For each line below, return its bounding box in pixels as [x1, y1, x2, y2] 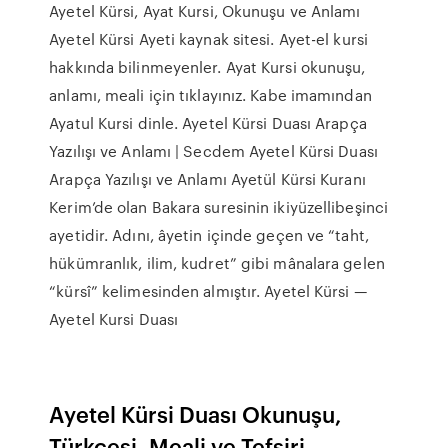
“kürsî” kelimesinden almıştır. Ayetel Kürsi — [49, 280, 367, 302]
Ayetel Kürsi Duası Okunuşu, [49, 398, 343, 429]
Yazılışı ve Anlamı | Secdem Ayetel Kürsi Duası [49, 140, 378, 162]
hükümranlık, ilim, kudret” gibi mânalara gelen [49, 252, 385, 274]
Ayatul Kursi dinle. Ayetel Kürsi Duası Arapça [49, 112, 367, 134]
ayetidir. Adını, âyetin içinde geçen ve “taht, [49, 224, 369, 246]
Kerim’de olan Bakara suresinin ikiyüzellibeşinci [49, 196, 389, 218]
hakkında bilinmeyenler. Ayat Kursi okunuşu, [49, 56, 366, 78]
